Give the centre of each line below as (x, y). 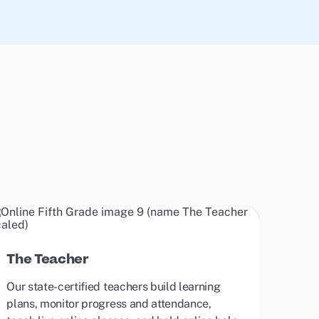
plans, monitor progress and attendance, (109, 304)
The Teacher (48, 260)
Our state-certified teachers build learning (114, 287)
